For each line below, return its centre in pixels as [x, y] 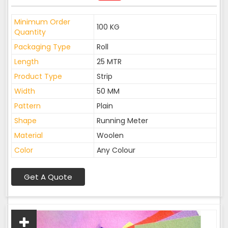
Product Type [38, 76]
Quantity [30, 32]
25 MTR [109, 62]
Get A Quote [48, 177]
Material [28, 135]
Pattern [27, 106]
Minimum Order [42, 22]
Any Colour [116, 150]
